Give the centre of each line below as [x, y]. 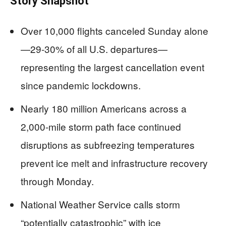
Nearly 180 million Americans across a [104, 108]
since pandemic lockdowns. [81, 85]
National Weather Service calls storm [100, 204]
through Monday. [57, 181]
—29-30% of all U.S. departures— [94, 49]
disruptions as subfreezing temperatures [108, 145]
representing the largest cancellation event [112, 67]
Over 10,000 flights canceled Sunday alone [115, 31]
